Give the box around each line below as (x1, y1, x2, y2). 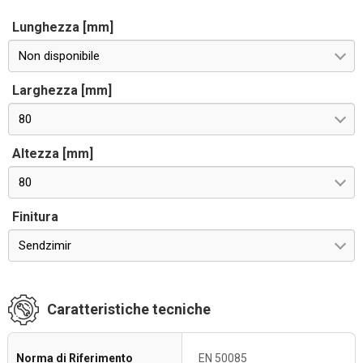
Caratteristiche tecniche (47, 301, 211, 318)
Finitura (12, 209, 58, 224)
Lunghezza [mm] (12, 19, 113, 35)
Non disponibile (19, 49, 100, 63)
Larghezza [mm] (12, 83, 112, 98)
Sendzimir (19, 238, 71, 253)
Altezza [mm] (12, 146, 93, 161)
